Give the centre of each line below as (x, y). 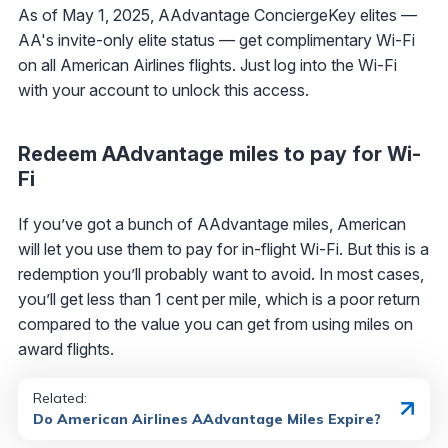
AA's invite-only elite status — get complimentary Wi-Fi (216, 39)
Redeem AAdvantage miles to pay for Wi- (219, 153)
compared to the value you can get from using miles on (215, 323)
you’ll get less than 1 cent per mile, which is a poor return (219, 298)
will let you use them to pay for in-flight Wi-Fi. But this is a (223, 248)
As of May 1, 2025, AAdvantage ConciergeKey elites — (217, 14)
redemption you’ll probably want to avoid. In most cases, (221, 273)
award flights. (66, 348)
